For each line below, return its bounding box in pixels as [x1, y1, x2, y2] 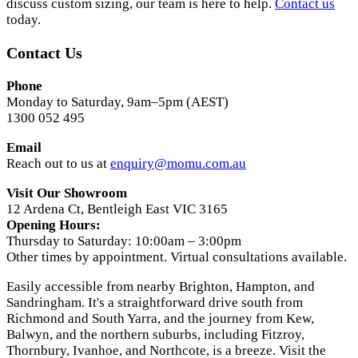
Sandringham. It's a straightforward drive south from [6, 294, 303, 310]
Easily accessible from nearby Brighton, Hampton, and [6, 278, 315, 294]
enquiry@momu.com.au [110, 155, 246, 171]
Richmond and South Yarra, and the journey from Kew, [6, 310, 314, 326]
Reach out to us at [6, 155, 110, 171]
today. [6, 12, 41, 28]
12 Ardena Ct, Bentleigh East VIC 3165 [6, 201, 228, 217]
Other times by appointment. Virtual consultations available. [6, 249, 347, 265]
